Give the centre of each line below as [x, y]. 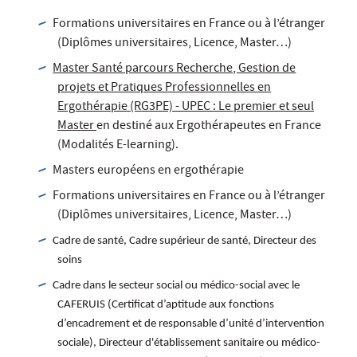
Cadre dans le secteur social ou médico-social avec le [177, 285]
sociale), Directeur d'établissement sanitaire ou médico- [189, 343]
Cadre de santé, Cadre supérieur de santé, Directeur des [185, 241]
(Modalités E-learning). [118, 145]
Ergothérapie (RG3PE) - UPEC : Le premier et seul [186, 107]
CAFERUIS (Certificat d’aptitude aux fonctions [166, 304]
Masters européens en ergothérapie [149, 171]
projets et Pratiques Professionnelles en [164, 88]
